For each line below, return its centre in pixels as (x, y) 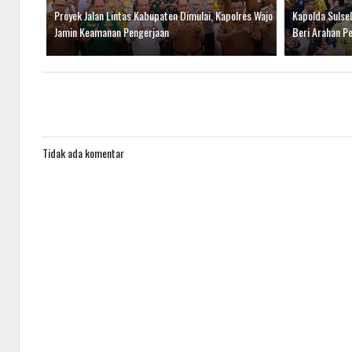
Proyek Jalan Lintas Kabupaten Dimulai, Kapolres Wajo (163, 15)
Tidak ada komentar (83, 153)
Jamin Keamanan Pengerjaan (112, 32)
